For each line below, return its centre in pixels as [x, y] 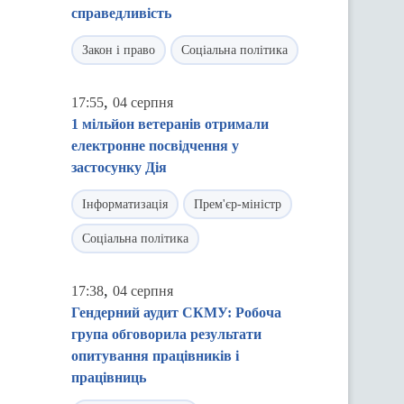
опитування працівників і [155, 356]
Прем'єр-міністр [238, 204]
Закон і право [119, 50]
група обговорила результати [166, 334]
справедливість [121, 13]
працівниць [109, 377]
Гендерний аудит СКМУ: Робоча [176, 312]
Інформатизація [125, 204]
